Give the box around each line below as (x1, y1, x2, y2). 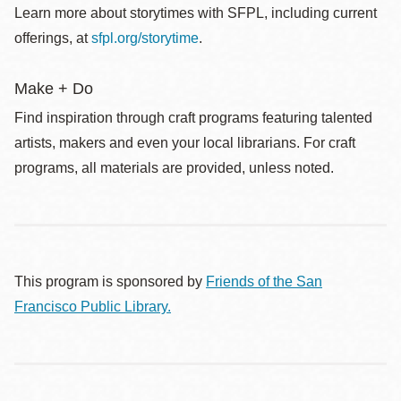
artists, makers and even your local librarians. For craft (14, 135, 355, 150)
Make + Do (14, 80, 93, 98)
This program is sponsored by (14, 274, 206, 289)
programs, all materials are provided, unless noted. (14, 160, 334, 175)
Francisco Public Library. (14, 299, 171, 314)
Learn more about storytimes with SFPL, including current (14, 5, 377, 21)
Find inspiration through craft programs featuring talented (14, 110, 372, 125)
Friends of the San (206, 274, 322, 289)
